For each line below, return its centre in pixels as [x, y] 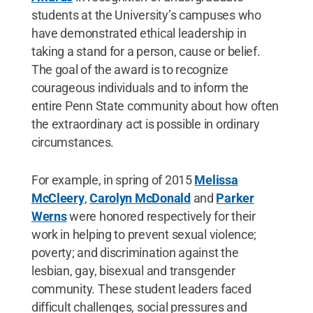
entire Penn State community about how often [155, 105]
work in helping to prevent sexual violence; [144, 234]
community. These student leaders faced [141, 289]
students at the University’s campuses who [146, 15]
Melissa [216, 180]
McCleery [58, 198]
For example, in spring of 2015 [113, 180]
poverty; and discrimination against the [135, 252]
